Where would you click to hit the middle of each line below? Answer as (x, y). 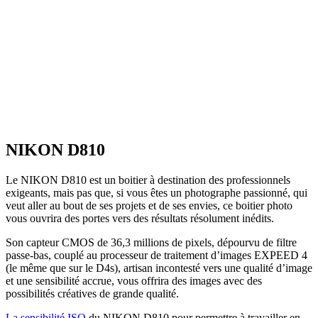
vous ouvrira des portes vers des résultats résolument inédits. (140, 218)
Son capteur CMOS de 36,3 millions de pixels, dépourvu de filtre (151, 242)
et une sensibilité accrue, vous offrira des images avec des (134, 280)
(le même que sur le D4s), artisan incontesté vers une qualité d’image (159, 268)
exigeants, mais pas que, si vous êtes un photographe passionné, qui (157, 192)
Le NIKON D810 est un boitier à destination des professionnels (148, 180)
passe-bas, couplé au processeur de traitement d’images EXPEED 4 (157, 255)
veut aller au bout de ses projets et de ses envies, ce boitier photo (149, 205)
